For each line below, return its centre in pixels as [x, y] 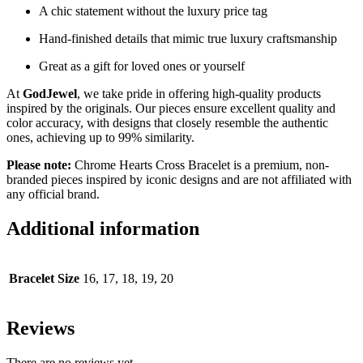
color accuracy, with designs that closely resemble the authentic [167, 123]
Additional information [103, 228]
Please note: [39, 165]
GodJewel [48, 94]
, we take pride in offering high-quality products [199, 94]
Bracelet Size [44, 278]
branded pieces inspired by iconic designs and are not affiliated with [179, 180]
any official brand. [53, 194]
